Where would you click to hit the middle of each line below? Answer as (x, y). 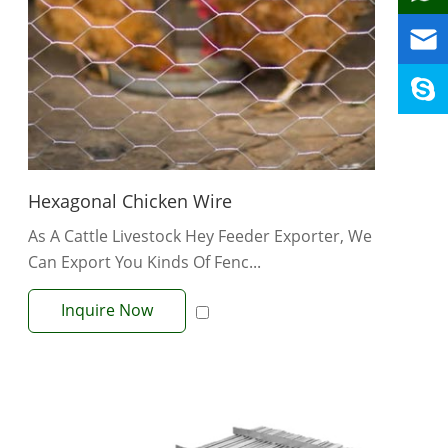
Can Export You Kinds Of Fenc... (144, 262)
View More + (201, 337)
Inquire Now (107, 310)
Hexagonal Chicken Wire (130, 201)
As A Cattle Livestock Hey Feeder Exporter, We (200, 236)
